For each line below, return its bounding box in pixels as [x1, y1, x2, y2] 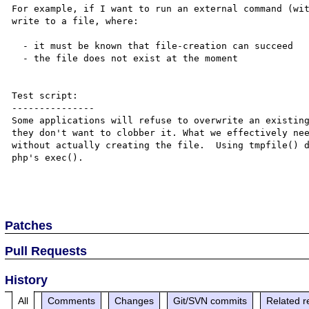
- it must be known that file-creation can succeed [12, 40, 23, 51]
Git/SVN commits [173, 295, 248, 306]
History [5, 272, 48, 287]
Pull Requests [5, 243, 88, 258]
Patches [5, 218, 53, 232]
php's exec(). [12, 152, 84, 163]
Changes [114, 295, 154, 306]
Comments [48, 295, 96, 306]
